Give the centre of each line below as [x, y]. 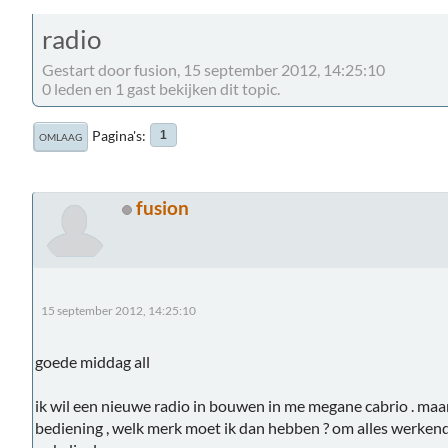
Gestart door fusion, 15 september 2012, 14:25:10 [213, 69]
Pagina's [117, 135]
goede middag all [92, 361]
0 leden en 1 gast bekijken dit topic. [161, 88]
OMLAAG [60, 136]
